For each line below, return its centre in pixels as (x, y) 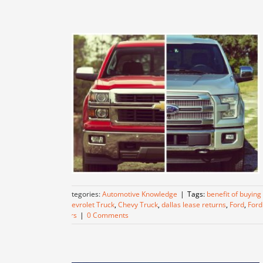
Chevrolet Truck (89, 205)
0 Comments (108, 215)
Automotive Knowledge (140, 194)
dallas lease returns (194, 205)
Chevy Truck (138, 205)
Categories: (82, 194)
